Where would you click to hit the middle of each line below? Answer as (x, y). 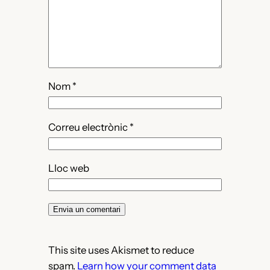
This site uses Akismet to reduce (121, 250)
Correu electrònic (89, 127)
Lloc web (68, 168)
